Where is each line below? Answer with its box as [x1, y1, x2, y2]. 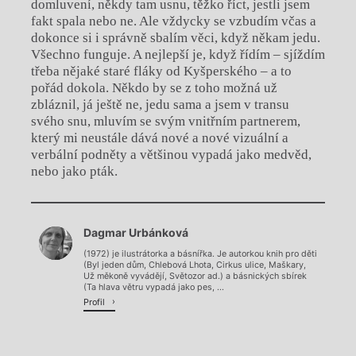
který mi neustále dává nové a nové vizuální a [30, 130, 288, 145]
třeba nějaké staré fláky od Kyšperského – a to [30, 63, 292, 79]
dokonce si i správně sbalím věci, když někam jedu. [30, 29, 320, 45]
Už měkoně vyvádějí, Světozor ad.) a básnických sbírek [83, 270, 307, 281]
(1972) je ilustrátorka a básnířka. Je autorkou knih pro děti [83, 248, 317, 259]
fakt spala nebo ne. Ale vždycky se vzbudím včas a [30, 13, 316, 29]
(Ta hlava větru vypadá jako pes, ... [83, 281, 224, 292]
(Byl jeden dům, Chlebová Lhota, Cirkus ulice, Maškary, [83, 259, 306, 270]
